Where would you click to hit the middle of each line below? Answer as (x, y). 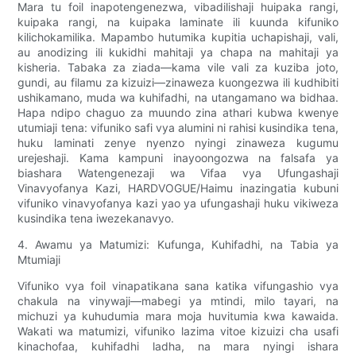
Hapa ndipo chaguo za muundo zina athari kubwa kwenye (178, 112)
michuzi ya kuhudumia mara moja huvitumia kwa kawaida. (178, 315)
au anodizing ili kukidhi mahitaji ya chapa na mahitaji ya (178, 52)
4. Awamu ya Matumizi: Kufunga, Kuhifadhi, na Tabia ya (178, 244)
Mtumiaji (39, 259)
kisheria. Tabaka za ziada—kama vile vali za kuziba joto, (178, 67)
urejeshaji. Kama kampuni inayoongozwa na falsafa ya (178, 157)
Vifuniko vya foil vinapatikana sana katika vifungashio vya (178, 285)
